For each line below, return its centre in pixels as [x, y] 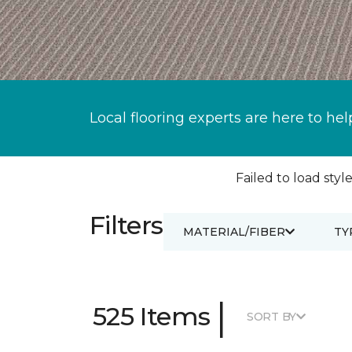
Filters [126, 225]
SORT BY [271, 316]
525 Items [152, 316]
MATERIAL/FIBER [234, 231]
